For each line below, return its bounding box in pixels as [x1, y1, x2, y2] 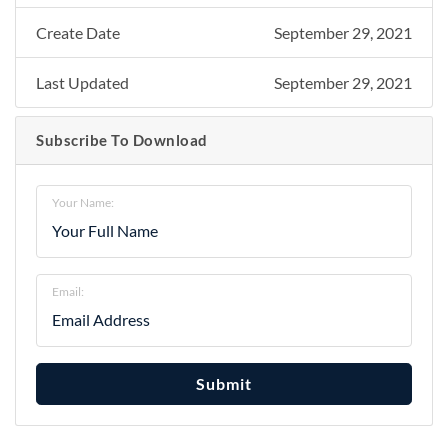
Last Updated [36, 72, 129, 92]
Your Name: [52, 194, 114, 210]
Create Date [36, 22, 120, 42]
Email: [52, 283, 84, 299]
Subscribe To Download [36, 131, 208, 149]
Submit [196, 373, 252, 393]
